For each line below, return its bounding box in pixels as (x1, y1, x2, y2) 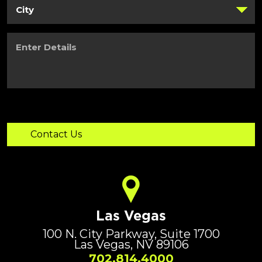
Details (6, 43, 29, 52)
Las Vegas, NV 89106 (73, 237, 189, 251)
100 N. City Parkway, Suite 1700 (42, 226, 220, 241)
